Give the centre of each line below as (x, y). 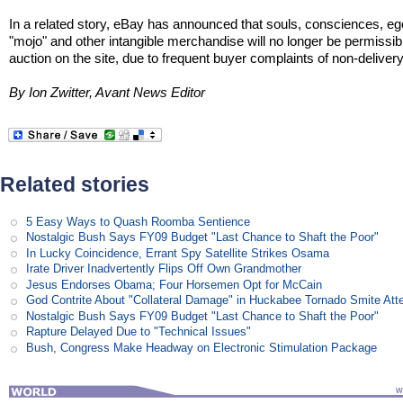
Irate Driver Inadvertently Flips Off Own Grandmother (164, 269)
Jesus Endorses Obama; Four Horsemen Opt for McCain (175, 284)
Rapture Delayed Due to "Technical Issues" (139, 332)
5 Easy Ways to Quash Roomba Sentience (139, 221)
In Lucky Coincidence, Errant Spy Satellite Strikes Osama (178, 253)
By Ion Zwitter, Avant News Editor (107, 92)
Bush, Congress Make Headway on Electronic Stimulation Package (202, 347)
